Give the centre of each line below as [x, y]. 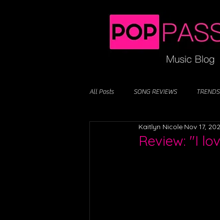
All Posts [102, 92]
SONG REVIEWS [155, 92]
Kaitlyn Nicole [161, 127]
